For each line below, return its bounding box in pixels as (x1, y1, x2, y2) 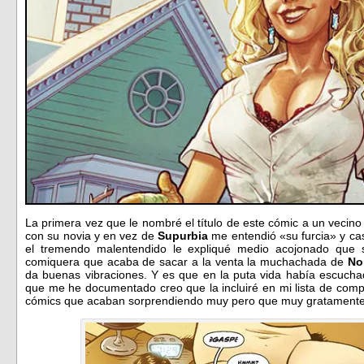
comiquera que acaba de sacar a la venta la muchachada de (25, 254, 348, 268)
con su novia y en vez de (25, 228, 158, 242)
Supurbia (158, 228, 208, 242)
